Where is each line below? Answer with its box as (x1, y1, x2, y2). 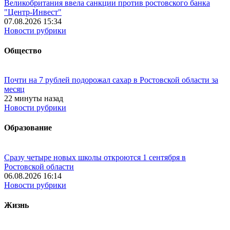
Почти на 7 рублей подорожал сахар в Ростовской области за (4, 75, 218, 85)
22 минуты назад (4, 94, 63, 103)
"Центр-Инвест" (4, 7, 62, 16)
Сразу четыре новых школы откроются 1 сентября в (4, 152, 186, 162)
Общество (4, 46, 42, 55)
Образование (4, 123, 52, 132)
